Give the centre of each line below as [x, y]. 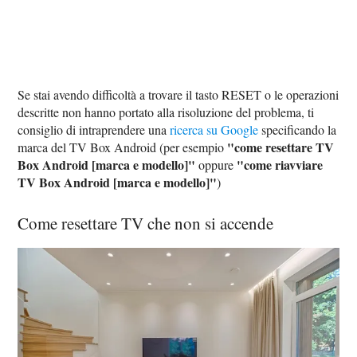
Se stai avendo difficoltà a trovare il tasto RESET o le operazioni [178, 95]
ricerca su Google [214, 130]
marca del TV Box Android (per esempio [123, 147]
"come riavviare [280, 165]
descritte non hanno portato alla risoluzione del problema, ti [166, 112]
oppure [216, 165]
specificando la [298, 130]
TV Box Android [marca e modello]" [118, 182]
